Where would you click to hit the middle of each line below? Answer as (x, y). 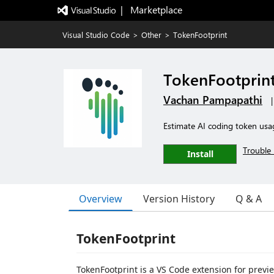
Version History (179, 199)
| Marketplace (151, 9)
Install (200, 154)
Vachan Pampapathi (213, 100)
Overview (101, 198)
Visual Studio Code (96, 35)
